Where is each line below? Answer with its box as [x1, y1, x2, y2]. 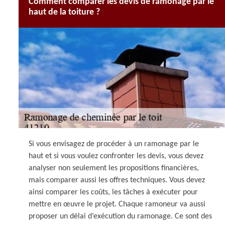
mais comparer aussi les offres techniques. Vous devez [29, 176, 205, 184]
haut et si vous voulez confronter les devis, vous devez [29, 152, 203, 160]
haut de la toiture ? [29, 8, 100, 17]
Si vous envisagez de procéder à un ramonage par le [29, 140, 199, 148]
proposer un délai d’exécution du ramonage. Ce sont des [29, 212, 212, 220]
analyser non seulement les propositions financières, [29, 164, 199, 172]
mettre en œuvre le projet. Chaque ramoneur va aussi [29, 200, 205, 208]
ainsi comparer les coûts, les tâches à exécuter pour [29, 188, 198, 196]
